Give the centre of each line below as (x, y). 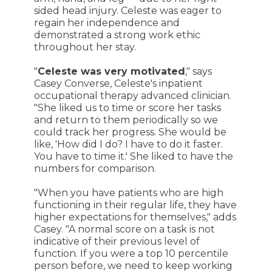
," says (198, 71)
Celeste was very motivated (111, 71)
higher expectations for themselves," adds (135, 217)
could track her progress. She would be (130, 132)
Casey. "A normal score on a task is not (124, 229)
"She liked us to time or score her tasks (127, 108)
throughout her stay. (85, 47)
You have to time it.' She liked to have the (133, 156)
